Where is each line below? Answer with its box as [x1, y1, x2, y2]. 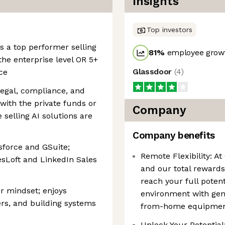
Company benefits [133, 130, 215, 141]
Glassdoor [133, 67, 174, 76]
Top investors [147, 26, 192, 34]
